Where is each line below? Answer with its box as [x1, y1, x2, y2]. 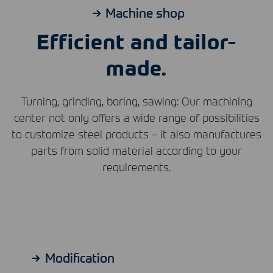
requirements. [102, 159, 171, 174]
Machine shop [105, 4, 185, 20]
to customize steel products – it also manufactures [12, 126, 261, 141]
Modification [44, 249, 115, 265]
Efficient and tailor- [37, 27, 236, 54]
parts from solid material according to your [31, 143, 242, 157]
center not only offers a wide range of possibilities [13, 110, 260, 124]
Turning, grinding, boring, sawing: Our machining [21, 93, 252, 108]
